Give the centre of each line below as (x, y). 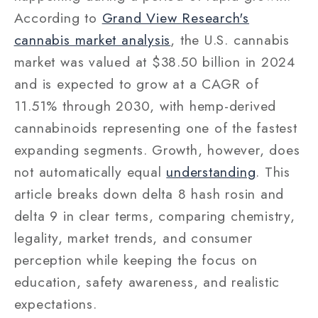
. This (273, 171)
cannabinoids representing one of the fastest (155, 127)
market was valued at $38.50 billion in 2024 (155, 61)
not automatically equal (90, 171)
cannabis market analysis (92, 39)
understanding (211, 171)
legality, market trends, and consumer (133, 237)
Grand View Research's (176, 17)
